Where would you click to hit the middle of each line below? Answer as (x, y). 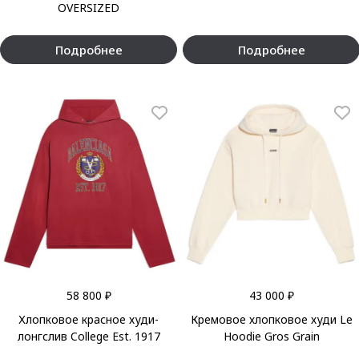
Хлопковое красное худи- (89, 319)
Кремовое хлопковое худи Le (271, 319)
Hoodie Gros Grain (271, 336)
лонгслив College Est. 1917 (89, 336)
